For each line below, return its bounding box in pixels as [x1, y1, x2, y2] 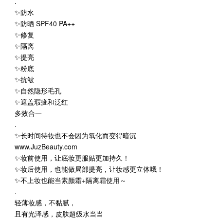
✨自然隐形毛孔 [15, 85, 61, 95]
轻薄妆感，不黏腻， [15, 197, 76, 207]
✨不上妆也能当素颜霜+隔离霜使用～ [15, 175, 127, 185]
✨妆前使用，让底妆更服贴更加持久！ [15, 152, 129, 163]
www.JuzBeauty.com [15, 141, 77, 151]
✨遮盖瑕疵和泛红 [15, 96, 68, 107]
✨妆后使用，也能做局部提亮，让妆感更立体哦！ [15, 163, 163, 174]
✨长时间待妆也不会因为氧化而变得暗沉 [15, 130, 136, 140]
